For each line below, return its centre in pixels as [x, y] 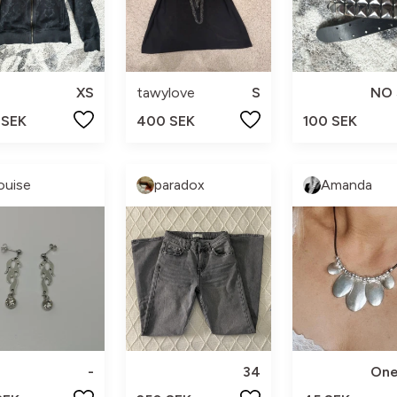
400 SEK [166, 121]
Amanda [346, 184]
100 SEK [330, 121]
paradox [180, 184]
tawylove [166, 92]
